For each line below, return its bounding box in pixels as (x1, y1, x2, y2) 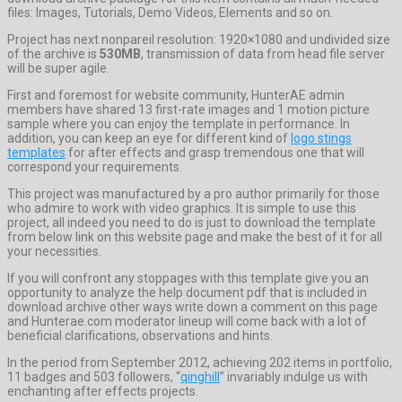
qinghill (180, 369, 220, 384)
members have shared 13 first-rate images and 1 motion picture (7, 101, 370, 117)
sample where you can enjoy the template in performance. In (7, 116, 350, 131)
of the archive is (7, 46, 100, 61)
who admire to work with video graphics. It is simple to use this (7, 200, 356, 215)
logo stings (291, 130, 352, 145)
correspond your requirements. (7, 159, 182, 174)
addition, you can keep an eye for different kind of (7, 130, 291, 145)
